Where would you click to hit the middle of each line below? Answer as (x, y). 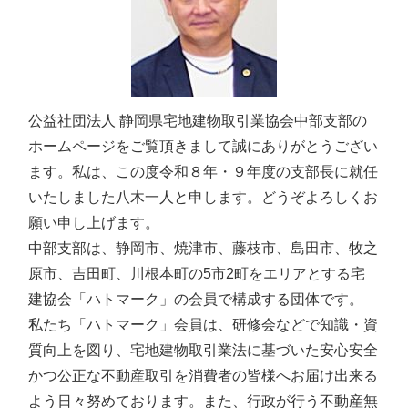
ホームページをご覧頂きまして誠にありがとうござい (204, 146)
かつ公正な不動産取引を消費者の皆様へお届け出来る (204, 376)
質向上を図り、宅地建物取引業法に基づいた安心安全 (204, 350)
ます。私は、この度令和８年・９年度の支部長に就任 (204, 172)
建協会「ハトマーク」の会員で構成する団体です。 (196, 299)
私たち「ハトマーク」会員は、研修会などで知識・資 (204, 325)
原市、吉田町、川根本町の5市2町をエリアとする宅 (197, 274)
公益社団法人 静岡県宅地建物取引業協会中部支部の (198, 121)
